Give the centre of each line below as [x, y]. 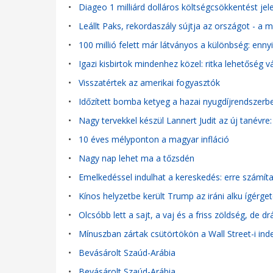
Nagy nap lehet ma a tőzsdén [136, 158]
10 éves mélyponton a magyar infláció [154, 139]
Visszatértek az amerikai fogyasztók [149, 83]
